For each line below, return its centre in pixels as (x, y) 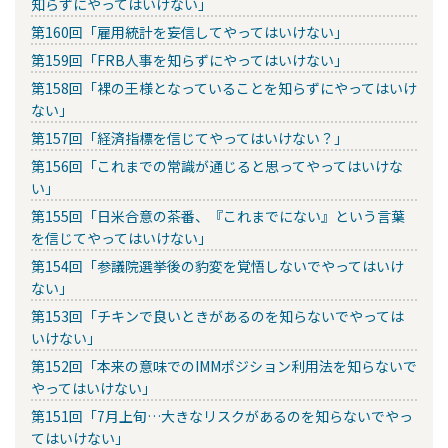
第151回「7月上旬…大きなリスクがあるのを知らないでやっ (222, 415)
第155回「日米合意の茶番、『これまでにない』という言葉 (218, 215)
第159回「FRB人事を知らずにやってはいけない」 (189, 59)
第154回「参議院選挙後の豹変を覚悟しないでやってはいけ (217, 265)
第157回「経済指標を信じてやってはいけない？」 (189, 137)
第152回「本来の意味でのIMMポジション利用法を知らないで (224, 365)
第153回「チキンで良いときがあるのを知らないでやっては (217, 315)
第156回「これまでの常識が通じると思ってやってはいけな (217, 165)
